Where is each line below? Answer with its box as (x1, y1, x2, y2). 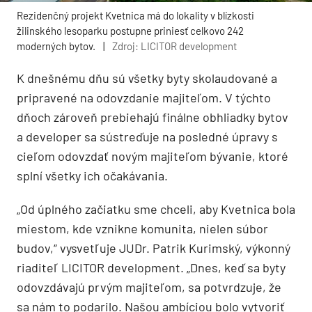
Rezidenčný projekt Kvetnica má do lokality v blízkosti (17, 8, 254, 22)
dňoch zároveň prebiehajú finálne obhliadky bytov (17, 109, 288, 125)
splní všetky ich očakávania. (17, 167, 168, 183)
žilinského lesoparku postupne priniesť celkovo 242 (17, 24, 244, 37)
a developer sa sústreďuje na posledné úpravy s (17, 128, 278, 144)
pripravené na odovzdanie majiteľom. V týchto (17, 89, 271, 105)
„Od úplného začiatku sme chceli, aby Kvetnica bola (17, 201, 295, 217)
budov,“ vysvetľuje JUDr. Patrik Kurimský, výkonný (17, 240, 290, 256)
